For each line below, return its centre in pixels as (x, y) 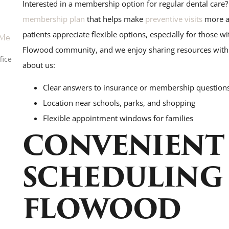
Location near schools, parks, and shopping (119, 102)
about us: (39, 65)
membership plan (53, 19)
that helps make (114, 19)
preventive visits (173, 19)
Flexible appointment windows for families (118, 118)
